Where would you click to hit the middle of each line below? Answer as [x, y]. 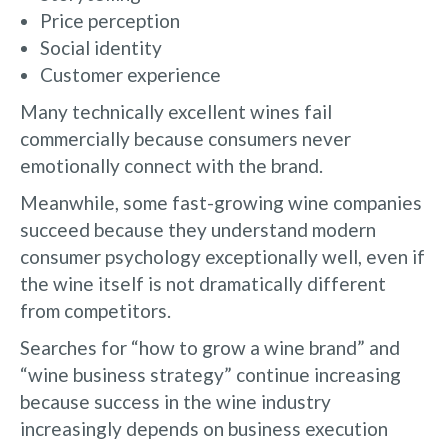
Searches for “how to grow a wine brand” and [210, 347]
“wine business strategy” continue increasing [210, 374]
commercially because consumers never [185, 138]
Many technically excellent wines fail [176, 111]
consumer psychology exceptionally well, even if [222, 256]
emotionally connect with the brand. [171, 165]
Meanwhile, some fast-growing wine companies [221, 202]
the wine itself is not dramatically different [203, 283]
